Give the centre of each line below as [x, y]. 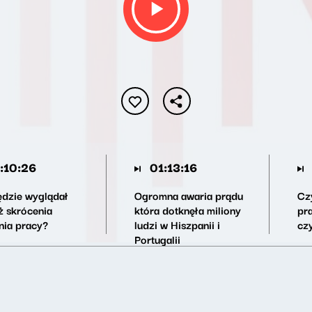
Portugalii [157, 239]
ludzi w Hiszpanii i [177, 224]
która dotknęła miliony [187, 210]
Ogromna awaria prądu [188, 195]
